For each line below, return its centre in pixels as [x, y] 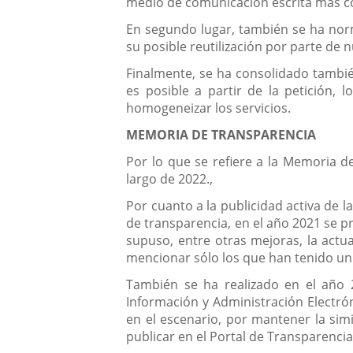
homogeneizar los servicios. [209, 108]
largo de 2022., [170, 179]
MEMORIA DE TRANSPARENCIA [221, 135]
